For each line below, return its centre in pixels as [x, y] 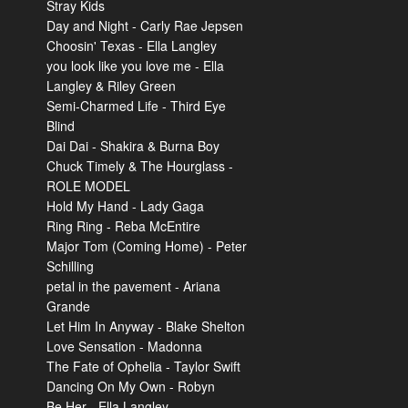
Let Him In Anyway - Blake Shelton [146, 326]
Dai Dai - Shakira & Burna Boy [133, 146]
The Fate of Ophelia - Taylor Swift [143, 366]
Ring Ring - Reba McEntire [123, 226]
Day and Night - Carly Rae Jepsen [145, 25]
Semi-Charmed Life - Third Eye [136, 106]
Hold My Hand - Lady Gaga [125, 206]
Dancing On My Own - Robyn [131, 386]
